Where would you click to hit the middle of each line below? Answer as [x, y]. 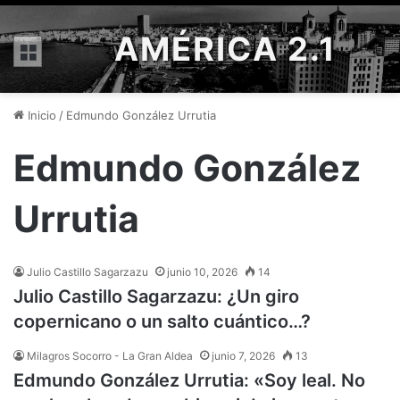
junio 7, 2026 [243, 356]
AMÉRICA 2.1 [225, 49]
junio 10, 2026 [202, 272]
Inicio [40, 115]
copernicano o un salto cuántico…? [162, 321]
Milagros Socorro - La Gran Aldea [110, 356]
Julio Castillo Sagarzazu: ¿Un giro [156, 296]
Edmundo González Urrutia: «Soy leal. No [189, 380]
